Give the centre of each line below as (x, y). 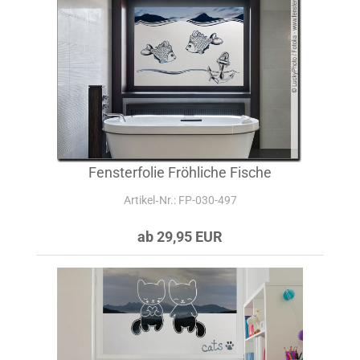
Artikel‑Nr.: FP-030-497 (180, 200)
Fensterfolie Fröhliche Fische (180, 172)
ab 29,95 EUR (180, 237)
